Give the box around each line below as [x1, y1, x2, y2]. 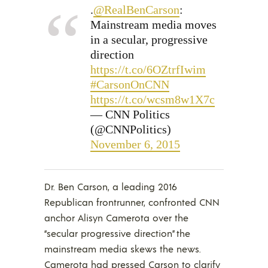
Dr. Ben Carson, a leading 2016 [44, 180, 177, 193]
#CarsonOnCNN [90, 78, 169, 91]
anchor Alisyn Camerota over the [44, 211, 188, 224]
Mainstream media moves [90, 18, 217, 31]
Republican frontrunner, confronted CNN [44, 196, 220, 208]
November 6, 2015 [90, 138, 180, 151]
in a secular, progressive [90, 33, 208, 46]
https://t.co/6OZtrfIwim [90, 63, 206, 76]
